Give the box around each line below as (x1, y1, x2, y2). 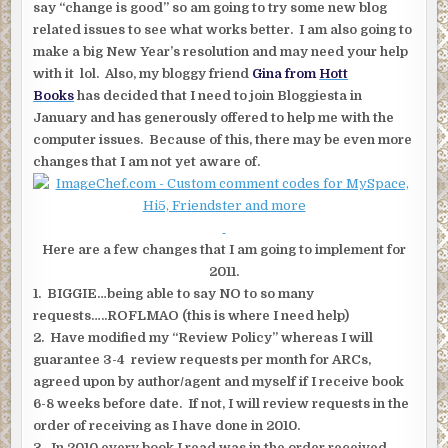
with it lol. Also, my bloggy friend (33, 65, 253, 81)
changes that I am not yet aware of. (33, 153, 261, 169)
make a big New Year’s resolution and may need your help (33, 43, 409, 59)
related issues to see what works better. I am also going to (33, 21, 413, 37)
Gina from (252, 65, 320, 81)
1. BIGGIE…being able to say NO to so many (33, 285, 315, 301)
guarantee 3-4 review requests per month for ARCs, (33, 351, 372, 367)
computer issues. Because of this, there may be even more (33, 131, 413, 147)
